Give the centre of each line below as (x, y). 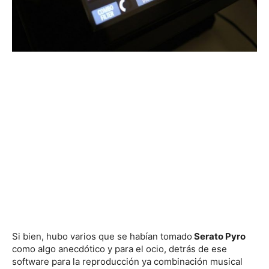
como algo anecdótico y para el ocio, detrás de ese (119, 249)
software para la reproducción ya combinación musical (127, 261)
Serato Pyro (219, 236)
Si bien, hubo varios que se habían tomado (102, 236)
